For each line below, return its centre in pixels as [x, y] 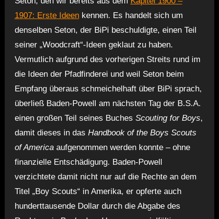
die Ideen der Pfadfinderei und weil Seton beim [99, 74]
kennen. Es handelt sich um [131, 15]
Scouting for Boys [168, 118]
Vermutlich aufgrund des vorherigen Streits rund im [107, 59]
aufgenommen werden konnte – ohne [122, 147]
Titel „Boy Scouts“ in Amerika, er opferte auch [98, 191]
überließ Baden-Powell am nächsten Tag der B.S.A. [108, 103]
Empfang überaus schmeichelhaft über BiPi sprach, [108, 88]
